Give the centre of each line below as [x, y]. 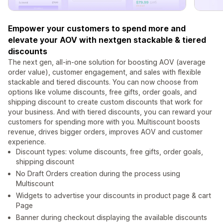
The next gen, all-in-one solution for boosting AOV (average [107, 62]
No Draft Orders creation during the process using [98, 174]
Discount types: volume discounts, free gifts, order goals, [110, 152]
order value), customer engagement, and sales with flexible [105, 72]
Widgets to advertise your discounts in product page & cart [113, 196]
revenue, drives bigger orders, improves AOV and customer [105, 132]
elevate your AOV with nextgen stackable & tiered [107, 40]
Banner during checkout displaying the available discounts [111, 218]
